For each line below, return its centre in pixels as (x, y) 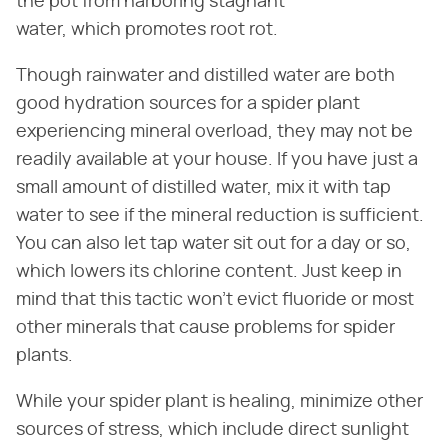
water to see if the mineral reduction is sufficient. (220, 216)
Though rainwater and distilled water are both (205, 76)
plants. (46, 356)
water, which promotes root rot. (147, 30)
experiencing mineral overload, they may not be (214, 132)
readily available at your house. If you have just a (217, 160)
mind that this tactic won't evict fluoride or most (215, 300)
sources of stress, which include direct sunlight (212, 430)
